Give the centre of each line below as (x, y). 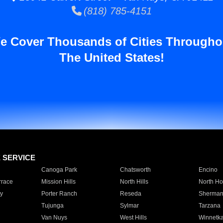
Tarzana (209, 206)
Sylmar (129, 206)
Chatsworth (135, 170)
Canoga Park (59, 170)
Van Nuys (54, 218)
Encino (208, 170)
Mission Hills (58, 182)
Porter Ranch (59, 194)
